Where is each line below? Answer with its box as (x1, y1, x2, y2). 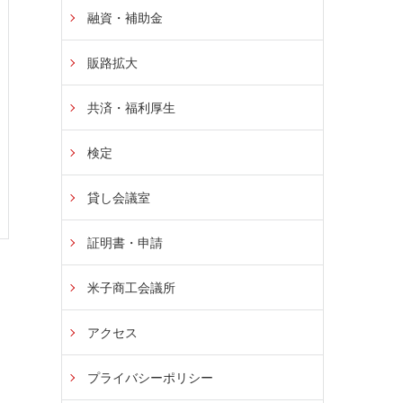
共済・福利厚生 (87, 100, 175, 116)
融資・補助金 (87, 10, 163, 26)
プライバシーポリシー (87, 370, 213, 386)
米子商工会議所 (87, 280, 175, 296)
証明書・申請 (87, 235, 163, 251)
